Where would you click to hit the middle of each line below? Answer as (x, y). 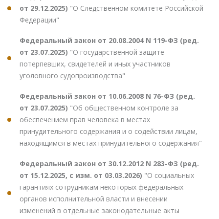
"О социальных (169, 175)
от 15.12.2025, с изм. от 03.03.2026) (82, 175)
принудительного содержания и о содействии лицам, (109, 131)
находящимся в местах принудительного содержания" (111, 143)
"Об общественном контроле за (124, 108)
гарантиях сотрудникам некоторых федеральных (101, 187)
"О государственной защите (117, 52)
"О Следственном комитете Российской (137, 8)
